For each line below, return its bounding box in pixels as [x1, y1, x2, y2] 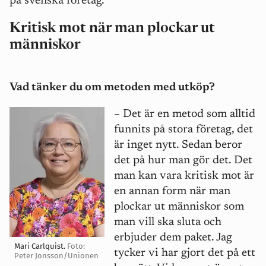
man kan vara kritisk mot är [114, 170, 254, 182]
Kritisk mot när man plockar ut [9, 21, 215, 36]
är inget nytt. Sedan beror [114, 140, 242, 151]
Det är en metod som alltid [123, 109, 255, 121]
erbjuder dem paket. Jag [114, 232, 232, 244]
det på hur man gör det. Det [114, 155, 252, 167]
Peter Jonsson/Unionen [14, 251, 99, 261]
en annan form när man [114, 186, 230, 198]
